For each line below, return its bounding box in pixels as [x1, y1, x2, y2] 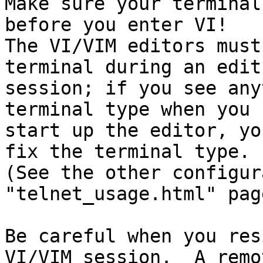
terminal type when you [5, 99, 250, 120]
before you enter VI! [5, 14, 228, 35]
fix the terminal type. [5, 141, 250, 162]
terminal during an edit [5, 56, 261, 77]
